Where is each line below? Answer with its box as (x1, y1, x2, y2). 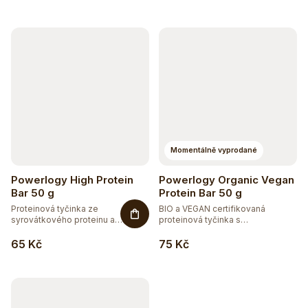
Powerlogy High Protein (11, 173, 133, 187)
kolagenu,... (11, 225, 57, 236)
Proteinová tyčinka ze (11, 203, 98, 214)
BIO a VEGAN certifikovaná (159, 203, 265, 214)
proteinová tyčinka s (159, 214, 241, 225)
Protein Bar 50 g (159, 186, 242, 200)
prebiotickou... (159, 225, 217, 236)
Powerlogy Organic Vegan (159, 173, 294, 187)
